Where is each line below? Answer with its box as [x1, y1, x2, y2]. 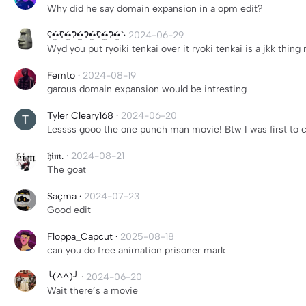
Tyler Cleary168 [47, 110, 113, 122]
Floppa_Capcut [47, 231, 113, 242]
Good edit [47, 204, 91, 216]
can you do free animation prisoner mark [47, 245, 225, 256]
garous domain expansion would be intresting [47, 83, 247, 95]
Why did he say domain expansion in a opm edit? [47, 3, 263, 14]
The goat [47, 164, 86, 176]
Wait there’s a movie [47, 285, 138, 296]
